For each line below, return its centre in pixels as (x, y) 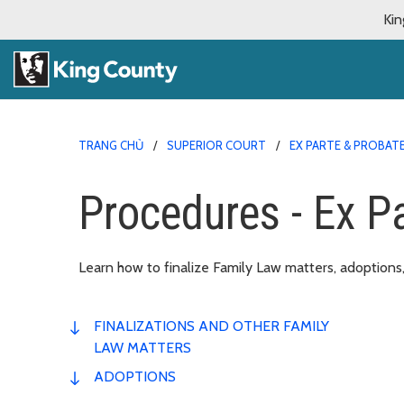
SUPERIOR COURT (216, 145)
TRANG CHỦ (111, 145)
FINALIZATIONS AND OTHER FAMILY (211, 326)
